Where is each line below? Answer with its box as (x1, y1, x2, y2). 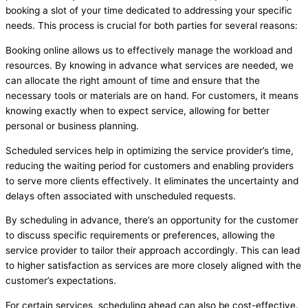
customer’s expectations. (5, 275, 116, 287)
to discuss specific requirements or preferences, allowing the (5, 230, 275, 241)
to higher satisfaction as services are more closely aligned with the (5, 260, 301, 272)
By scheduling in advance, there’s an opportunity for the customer (5, 214, 298, 226)
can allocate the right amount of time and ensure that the (5, 75, 260, 87)
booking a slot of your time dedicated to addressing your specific (5, 5, 292, 16)
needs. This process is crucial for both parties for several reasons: (5, 20, 298, 32)
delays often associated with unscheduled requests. (5, 190, 236, 201)
